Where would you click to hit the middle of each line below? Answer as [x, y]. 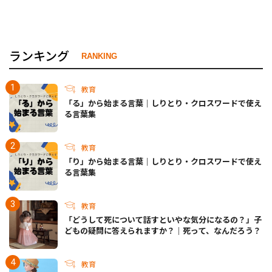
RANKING [99, 56]
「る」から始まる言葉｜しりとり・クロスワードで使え [163, 103]
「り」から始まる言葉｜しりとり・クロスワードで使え [163, 161]
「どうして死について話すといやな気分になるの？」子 [163, 220]
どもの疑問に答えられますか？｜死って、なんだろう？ [163, 231]
